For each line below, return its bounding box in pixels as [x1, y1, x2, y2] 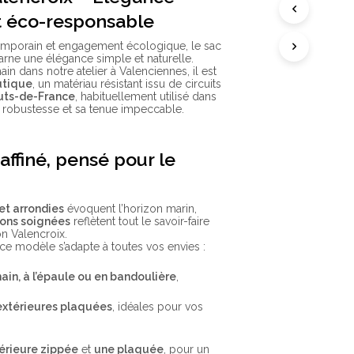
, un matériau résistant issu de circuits [32, 77, 222, 91]
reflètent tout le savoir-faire [70, 215, 210, 228]
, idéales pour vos [112, 300, 203, 314]
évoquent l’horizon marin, [64, 202, 198, 216]
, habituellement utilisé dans [75, 90, 217, 104]
